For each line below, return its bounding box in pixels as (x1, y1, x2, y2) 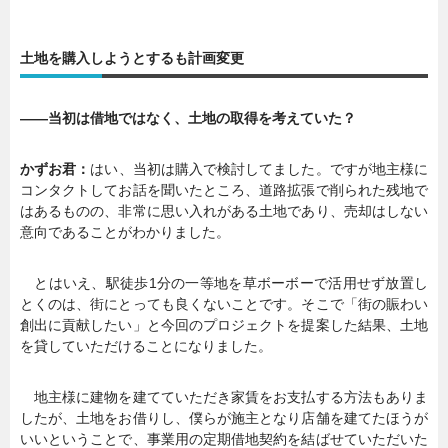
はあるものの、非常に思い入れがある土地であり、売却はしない (20, 202, 428, 219)
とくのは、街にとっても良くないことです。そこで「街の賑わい (20, 295, 428, 312)
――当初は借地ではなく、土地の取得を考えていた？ (20, 109, 356, 126)
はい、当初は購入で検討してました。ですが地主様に (90, 160, 429, 177)
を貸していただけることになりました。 (20, 337, 272, 354)
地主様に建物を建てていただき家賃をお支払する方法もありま (20, 388, 428, 405)
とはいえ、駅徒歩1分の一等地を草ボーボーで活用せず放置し (20, 274, 428, 291)
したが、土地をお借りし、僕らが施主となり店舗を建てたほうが (20, 409, 428, 426)
